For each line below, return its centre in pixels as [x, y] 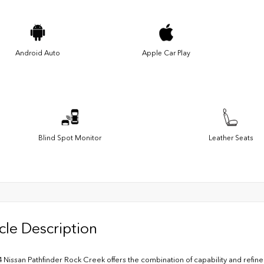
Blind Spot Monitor [70, 138]
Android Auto [38, 53]
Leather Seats [230, 138]
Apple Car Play [166, 53]
